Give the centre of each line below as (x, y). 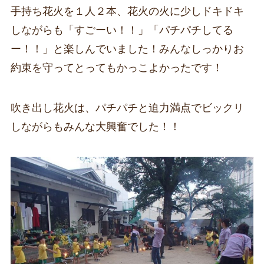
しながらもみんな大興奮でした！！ (95, 126)
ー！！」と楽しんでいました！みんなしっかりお (127, 49)
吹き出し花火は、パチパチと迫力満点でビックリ (127, 108)
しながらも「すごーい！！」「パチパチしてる (122, 30)
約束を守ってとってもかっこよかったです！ (116, 67)
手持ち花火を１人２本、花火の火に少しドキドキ (127, 11)
